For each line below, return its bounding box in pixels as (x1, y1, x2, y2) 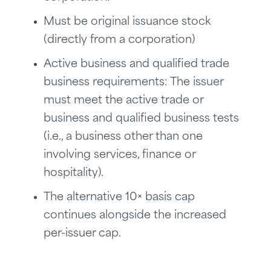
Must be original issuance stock (44, 16, 211, 28)
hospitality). (44, 168, 103, 180)
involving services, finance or (44, 149, 195, 162)
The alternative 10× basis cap (44, 192, 195, 204)
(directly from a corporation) (44, 34, 195, 47)
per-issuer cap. (44, 228, 121, 240)
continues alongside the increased (44, 210, 226, 222)
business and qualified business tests (44, 113, 239, 125)
